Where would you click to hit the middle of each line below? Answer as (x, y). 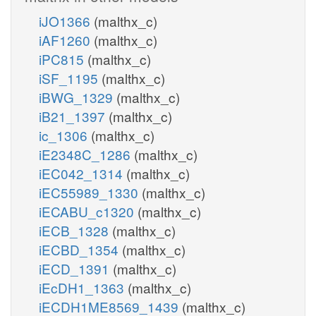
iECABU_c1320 (88, 211)
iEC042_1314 (83, 173)
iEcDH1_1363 (83, 287)
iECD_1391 (76, 268)
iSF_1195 (70, 78)
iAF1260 (66, 39)
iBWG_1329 (78, 97)
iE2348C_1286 (86, 154)
